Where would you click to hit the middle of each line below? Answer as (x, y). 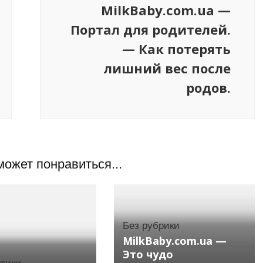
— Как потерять (176, 49)
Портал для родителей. (151, 29)
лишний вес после (167, 68)
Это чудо (148, 254)
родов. (208, 87)
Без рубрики (151, 226)
